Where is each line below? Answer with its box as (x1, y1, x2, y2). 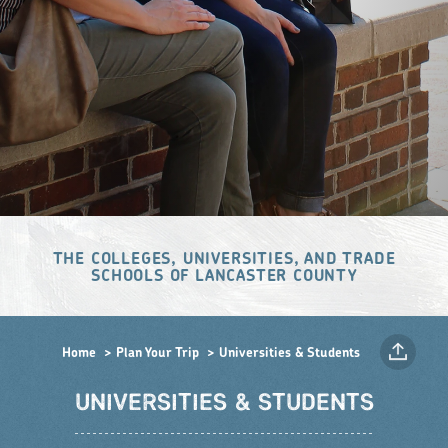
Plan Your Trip (116, 346, 199, 360)
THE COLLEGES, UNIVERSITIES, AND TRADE (52, 251, 396, 268)
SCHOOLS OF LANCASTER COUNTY (91, 268, 357, 285)
